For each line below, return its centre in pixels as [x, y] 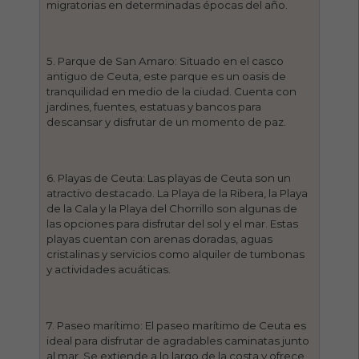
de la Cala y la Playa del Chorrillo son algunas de [172, 208]
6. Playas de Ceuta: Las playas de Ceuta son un [169, 177]
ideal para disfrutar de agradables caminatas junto [178, 340]
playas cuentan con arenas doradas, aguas [160, 238]
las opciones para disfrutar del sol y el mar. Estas [173, 223]
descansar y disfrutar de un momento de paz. [167, 121]
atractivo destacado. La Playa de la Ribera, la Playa [177, 193]
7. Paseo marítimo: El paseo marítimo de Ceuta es [177, 325]
